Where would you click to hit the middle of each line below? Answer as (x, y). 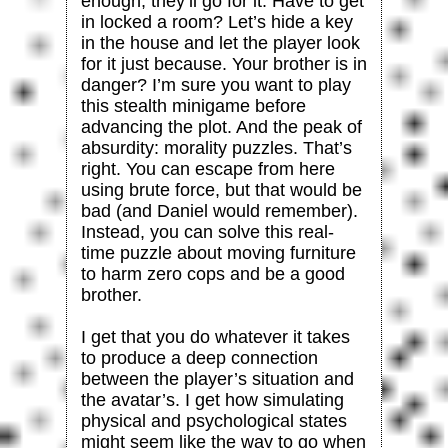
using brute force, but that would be (221, 189)
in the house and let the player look (220, 42)
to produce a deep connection (199, 357)
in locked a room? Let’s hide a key (216, 21)
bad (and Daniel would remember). (219, 210)
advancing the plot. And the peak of (221, 126)
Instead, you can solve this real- (207, 231)
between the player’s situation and (217, 378)
